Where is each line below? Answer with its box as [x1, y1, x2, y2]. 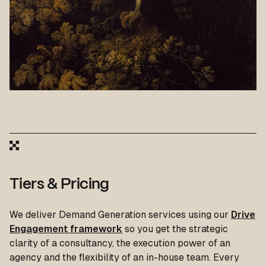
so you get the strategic [122, 223, 228, 235]
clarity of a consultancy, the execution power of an [9, 237, 230, 249]
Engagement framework [9, 223, 122, 235]
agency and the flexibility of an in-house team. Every [9, 251, 239, 263]
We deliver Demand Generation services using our [9, 208, 231, 220]
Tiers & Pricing [9, 177, 109, 192]
